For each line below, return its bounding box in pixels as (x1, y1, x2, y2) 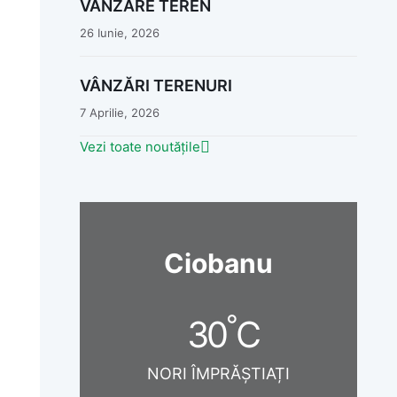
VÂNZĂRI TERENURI (79, 75, 232, 95)
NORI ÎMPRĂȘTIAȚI (146, 363, 290, 383)
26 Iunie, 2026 (79, 25, 160, 40)
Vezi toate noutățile (79, 138, 200, 156)
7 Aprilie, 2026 (79, 105, 160, 120)
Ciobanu (163, 246, 273, 279)
